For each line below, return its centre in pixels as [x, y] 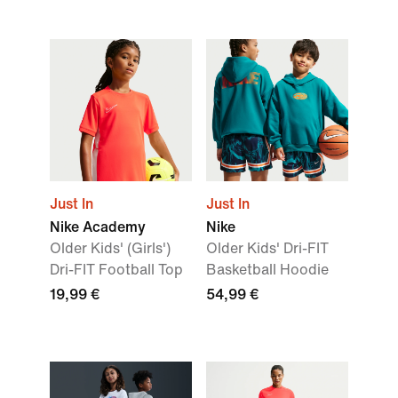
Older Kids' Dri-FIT [267, 248]
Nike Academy [98, 227]
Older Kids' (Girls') [110, 248]
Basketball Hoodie [267, 270]
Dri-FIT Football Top [116, 270]
